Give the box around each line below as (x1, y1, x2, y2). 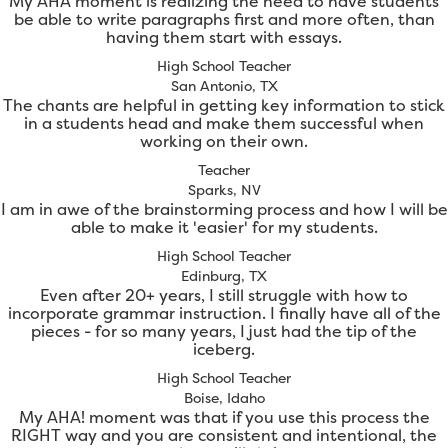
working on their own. (140, 130, 308, 153)
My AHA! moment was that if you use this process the (18, 406, 430, 429)
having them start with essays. (106, 26, 342, 49)
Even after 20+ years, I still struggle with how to (40, 284, 408, 307)
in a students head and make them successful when (24, 112, 424, 135)
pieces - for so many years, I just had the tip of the (31, 320, 417, 343)
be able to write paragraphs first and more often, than (13, 8, 435, 31)
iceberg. (193, 338, 255, 361)
